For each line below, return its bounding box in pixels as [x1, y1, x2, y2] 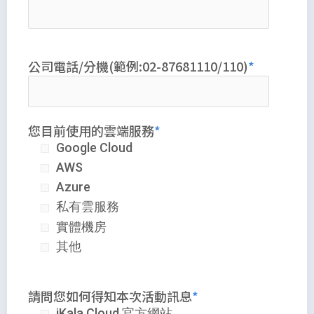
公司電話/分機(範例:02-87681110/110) [28, 56, 248, 75]
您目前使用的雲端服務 [28, 121, 154, 139]
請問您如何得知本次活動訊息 [28, 287, 192, 306]
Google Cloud [56, 139, 132, 155]
